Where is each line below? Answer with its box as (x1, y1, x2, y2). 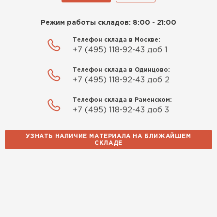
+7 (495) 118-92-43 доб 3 (72, 107, 169, 114)
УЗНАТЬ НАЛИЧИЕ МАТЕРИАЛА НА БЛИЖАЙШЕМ (26, 134, 191, 139)
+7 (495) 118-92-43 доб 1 (72, 46, 168, 54)
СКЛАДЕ (94, 140, 123, 146)
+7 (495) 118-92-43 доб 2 (72, 77, 170, 84)
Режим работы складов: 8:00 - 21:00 (41, 20, 176, 26)
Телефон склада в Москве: (72, 37, 160, 43)
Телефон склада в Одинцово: (72, 67, 170, 73)
